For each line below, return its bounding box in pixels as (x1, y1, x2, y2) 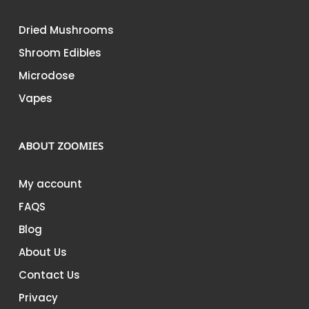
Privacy (18, 290, 58, 305)
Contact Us (18, 268, 80, 282)
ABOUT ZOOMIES (18, 139, 103, 152)
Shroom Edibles (18, 46, 101, 60)
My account (18, 177, 82, 191)
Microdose (18, 68, 74, 83)
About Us (18, 245, 67, 259)
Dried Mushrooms (18, 23, 114, 37)
